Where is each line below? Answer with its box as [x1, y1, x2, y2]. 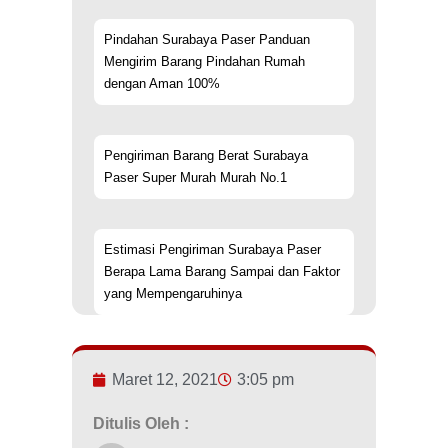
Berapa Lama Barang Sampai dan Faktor [104, 264, 340, 280]
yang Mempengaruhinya [104, 286, 242, 302]
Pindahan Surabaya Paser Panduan [104, 32, 310, 48]
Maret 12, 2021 [112, 371, 218, 389]
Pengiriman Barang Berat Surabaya [104, 148, 308, 164]
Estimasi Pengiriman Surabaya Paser [104, 242, 321, 258]
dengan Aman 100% [104, 76, 220, 92]
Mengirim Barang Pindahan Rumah [104, 54, 305, 70]
